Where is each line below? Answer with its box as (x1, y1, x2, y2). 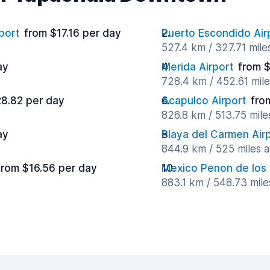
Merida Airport (162, 61, 233, 73)
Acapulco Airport (162, 95, 246, 107)
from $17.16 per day (24, 27, 121, 39)
